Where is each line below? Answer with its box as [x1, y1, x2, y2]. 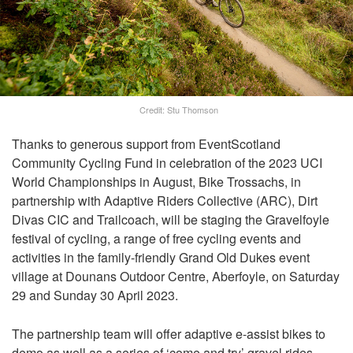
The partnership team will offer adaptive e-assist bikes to [12, 324, 325, 343]
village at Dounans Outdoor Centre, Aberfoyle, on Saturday [12, 266, 340, 285]
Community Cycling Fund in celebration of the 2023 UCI [12, 153, 322, 172]
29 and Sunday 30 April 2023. [12, 285, 178, 304]
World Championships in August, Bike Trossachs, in [12, 172, 301, 191]
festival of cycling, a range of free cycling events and [12, 229, 301, 247]
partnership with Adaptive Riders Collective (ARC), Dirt [12, 191, 318, 210]
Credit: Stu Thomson [139, 102, 218, 116]
